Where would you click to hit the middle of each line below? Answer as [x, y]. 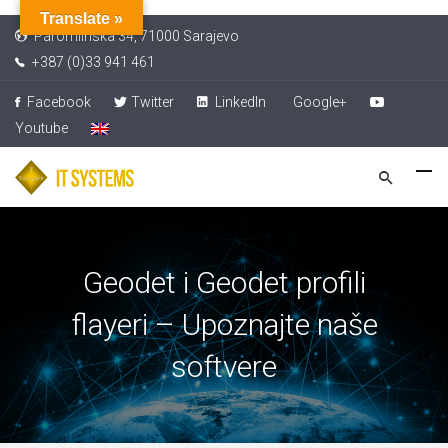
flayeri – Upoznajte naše [224, 324]
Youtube [41, 128]
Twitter [152, 102]
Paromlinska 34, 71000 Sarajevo [135, 36]
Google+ [320, 102]
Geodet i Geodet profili [224, 282]
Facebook [57, 102]
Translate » [81, 18]
